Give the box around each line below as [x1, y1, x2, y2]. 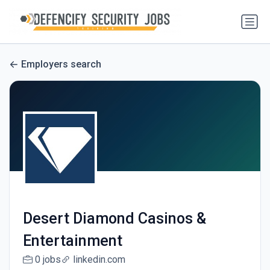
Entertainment [22, 232, 122, 250]
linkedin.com [72, 254, 125, 266]
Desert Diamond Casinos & [22, 210, 206, 228]
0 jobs [34, 254, 61, 266]
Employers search [21, 58, 101, 71]
